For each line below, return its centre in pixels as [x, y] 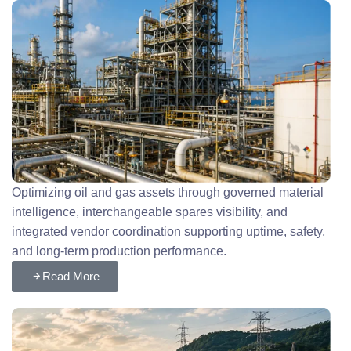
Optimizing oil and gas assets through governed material [168, 193]
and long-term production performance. [121, 251]
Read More [71, 277]
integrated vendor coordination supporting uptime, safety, [169, 232]
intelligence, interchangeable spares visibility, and [150, 212]
